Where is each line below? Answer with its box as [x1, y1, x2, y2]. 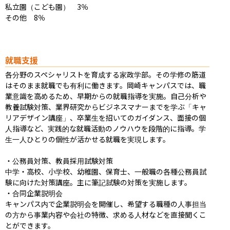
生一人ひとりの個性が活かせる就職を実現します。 [5, 133, 170, 144]
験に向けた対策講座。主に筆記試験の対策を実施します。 [5, 177, 191, 187]
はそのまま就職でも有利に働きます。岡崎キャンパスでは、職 [5, 80, 206, 90]
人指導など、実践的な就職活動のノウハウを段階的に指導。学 [5, 123, 206, 133]
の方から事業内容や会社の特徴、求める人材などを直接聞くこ [5, 209, 206, 220]
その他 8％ [5, 12, 45, 23]
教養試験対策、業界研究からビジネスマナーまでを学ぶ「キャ [5, 101, 206, 112]
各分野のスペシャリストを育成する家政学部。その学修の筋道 [5, 69, 206, 80]
